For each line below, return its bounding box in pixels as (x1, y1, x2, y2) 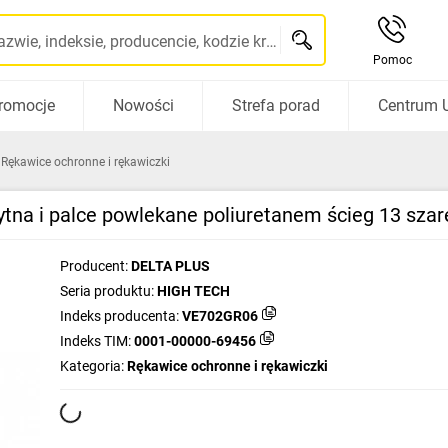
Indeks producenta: (60, 308, 179, 324)
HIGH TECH (157, 283, 230, 299)
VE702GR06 (182, 308, 258, 324)
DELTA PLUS (131, 258, 210, 274)
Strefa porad (231, 96, 320, 115)
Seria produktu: (60, 283, 154, 299)
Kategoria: (60, 358, 124, 374)
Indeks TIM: (60, 333, 131, 349)
